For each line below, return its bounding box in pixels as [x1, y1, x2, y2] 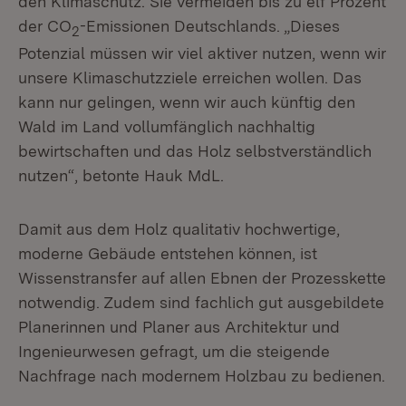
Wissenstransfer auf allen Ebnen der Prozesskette [18, 268, 386, 288]
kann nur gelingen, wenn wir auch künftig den [18, 92, 355, 112]
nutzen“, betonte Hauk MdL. [18, 166, 224, 186]
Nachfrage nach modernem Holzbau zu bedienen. [18, 366, 385, 386]
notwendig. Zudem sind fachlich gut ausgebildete [18, 293, 384, 313]
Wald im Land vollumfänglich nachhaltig [18, 117, 315, 137]
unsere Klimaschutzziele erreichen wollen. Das [18, 68, 362, 88]
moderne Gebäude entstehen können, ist [18, 244, 317, 264]
